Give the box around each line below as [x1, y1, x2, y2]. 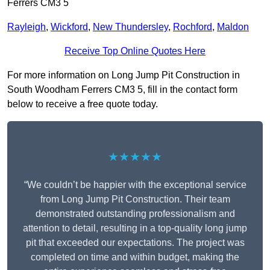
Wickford [51, 22, 88, 33]
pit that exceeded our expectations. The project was [25, 237, 245, 248]
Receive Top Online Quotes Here [64, 46, 206, 57]
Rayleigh [7, 22, 46, 33]
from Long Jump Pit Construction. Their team [40, 194, 230, 205]
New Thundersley [93, 22, 168, 33]
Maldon [217, 22, 249, 33]
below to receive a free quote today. [7, 99, 158, 110]
